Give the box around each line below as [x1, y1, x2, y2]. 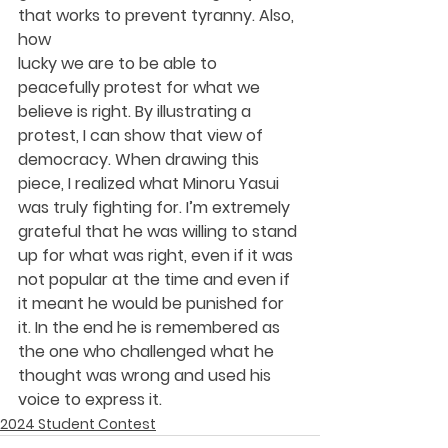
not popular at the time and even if [18, 267, 294, 291]
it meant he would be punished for [18, 291, 288, 315]
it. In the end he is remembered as [18, 315, 284, 339]
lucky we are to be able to [18, 51, 221, 75]
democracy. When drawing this [18, 147, 263, 171]
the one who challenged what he [18, 339, 278, 363]
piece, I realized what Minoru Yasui [18, 171, 283, 195]
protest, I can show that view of [18, 123, 267, 147]
